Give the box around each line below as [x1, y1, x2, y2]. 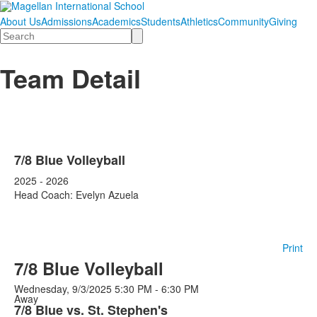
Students [141, 14, 180, 28]
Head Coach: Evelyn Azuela [14, 188, 139, 202]
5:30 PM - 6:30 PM [115, 282, 199, 296]
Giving [269, 14, 297, 28]
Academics [92, 14, 141, 28]
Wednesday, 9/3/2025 [14, 282, 112, 296]
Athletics [180, 14, 218, 28]
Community [218, 14, 269, 28]
